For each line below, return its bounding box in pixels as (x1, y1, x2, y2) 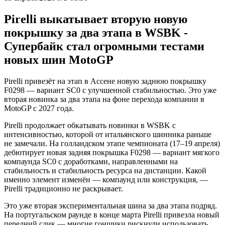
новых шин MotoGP (4, 53, 114, 66)
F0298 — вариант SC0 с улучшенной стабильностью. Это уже (4, 85, 216, 94)
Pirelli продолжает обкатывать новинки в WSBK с (4, 121, 176, 130)
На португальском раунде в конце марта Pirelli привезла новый (4, 210, 219, 219)
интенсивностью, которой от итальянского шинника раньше (4, 130, 211, 139)
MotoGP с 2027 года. (4, 103, 74, 113)
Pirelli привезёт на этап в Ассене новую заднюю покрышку (4, 76, 206, 85)
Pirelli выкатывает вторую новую (4, 12, 187, 26)
